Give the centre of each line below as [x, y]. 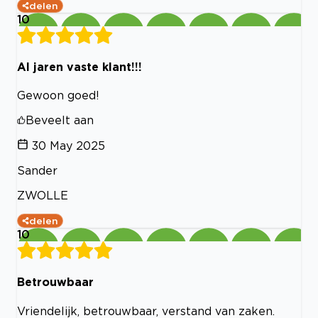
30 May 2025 [68, 146]
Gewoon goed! [58, 95]
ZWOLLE [43, 196]
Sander [37, 171]
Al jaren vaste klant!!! [79, 66]
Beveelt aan [60, 120]
